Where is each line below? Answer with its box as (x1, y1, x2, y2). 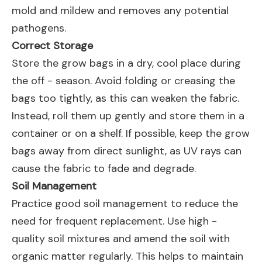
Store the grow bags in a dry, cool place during (12, 56, 241, 70)
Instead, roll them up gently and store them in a (12, 109, 244, 123)
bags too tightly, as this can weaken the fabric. (12, 91, 239, 105)
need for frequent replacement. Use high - (12, 214, 217, 228)
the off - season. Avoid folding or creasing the (12, 74, 235, 88)
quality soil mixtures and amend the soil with (12, 232, 230, 246)
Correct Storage (12, 39, 93, 53)
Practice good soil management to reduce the (12, 196, 238, 211)
